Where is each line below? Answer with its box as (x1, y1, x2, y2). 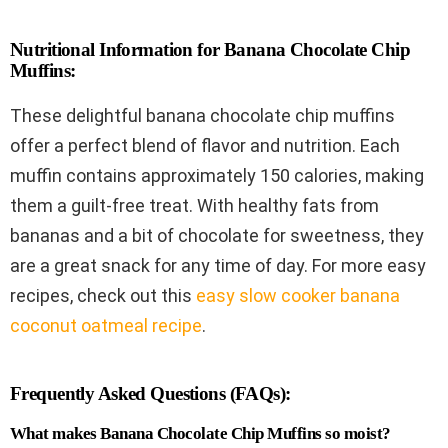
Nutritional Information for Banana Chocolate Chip (10, 38, 411, 60)
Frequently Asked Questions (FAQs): (10, 382, 291, 404)
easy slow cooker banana (196, 284, 400, 306)
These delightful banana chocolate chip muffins (10, 104, 395, 126)
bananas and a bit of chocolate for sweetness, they (10, 224, 424, 246)
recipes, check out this (10, 284, 196, 306)
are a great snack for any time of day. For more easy (10, 254, 426, 276)
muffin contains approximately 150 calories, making (10, 164, 424, 186)
